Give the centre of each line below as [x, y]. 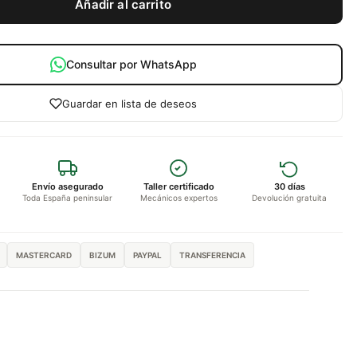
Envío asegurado [67, 187]
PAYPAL [148, 255]
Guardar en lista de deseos [130, 104]
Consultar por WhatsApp [131, 65]
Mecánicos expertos [178, 198]
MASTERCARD [44, 255]
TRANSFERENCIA [213, 255]
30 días [289, 187]
